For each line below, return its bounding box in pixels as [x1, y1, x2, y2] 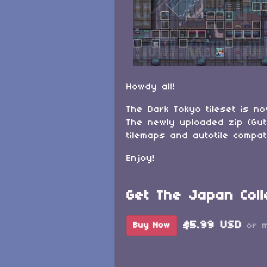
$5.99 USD [183, 220, 242, 231]
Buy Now [133, 221, 170, 230]
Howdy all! [126, 82, 175, 92]
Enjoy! [126, 154, 155, 163]
